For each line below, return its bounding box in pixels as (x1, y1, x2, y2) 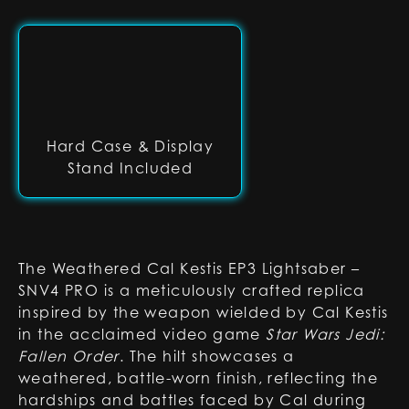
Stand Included (67, 159, 194, 177)
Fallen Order (18, 347, 120, 365)
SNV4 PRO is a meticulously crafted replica (18, 281, 365, 299)
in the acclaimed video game (18, 325, 267, 343)
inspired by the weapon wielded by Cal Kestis (18, 303, 389, 321)
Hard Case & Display (46, 137, 215, 155)
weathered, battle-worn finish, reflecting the (18, 369, 378, 387)
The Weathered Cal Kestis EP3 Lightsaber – (18, 259, 361, 278)
